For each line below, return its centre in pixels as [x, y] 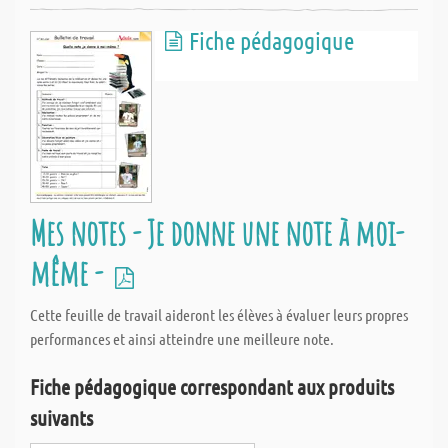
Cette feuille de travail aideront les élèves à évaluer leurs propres [219, 314]
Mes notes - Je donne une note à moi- [217, 232]
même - [69, 272]
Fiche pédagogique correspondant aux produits [212, 386]
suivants [61, 417]
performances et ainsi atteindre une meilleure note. [182, 338]
